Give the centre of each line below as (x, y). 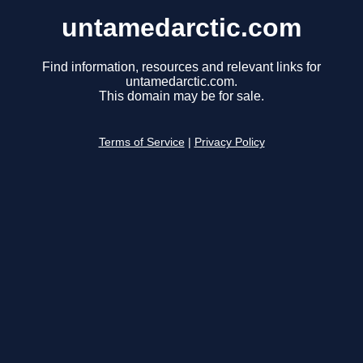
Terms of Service (141, 143)
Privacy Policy (229, 143)
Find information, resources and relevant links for (181, 67)
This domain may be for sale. (181, 96)
